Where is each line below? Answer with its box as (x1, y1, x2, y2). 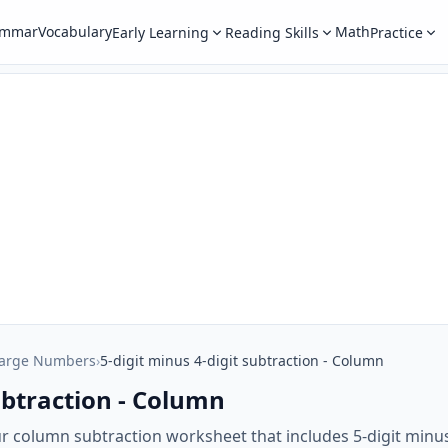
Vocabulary (37, 22, 112, 41)
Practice (369, 23, 423, 42)
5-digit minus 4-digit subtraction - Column (100, 350, 384, 370)
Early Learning (111, 23, 209, 42)
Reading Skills (224, 23, 319, 42)
